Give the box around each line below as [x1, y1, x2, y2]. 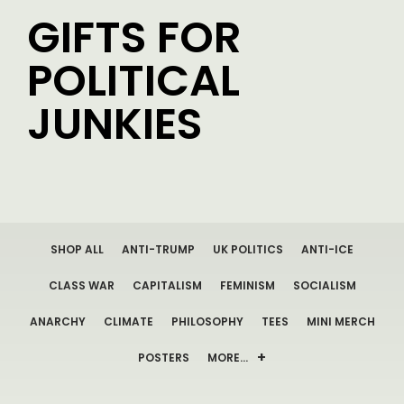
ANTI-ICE [301, 242, 353, 258]
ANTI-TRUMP [122, 242, 195, 258]
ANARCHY [29, 314, 86, 330]
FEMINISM [219, 278, 275, 294]
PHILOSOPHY [170, 314, 243, 330]
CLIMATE [103, 314, 153, 330]
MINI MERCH [306, 314, 375, 330]
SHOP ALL [50, 242, 104, 258]
